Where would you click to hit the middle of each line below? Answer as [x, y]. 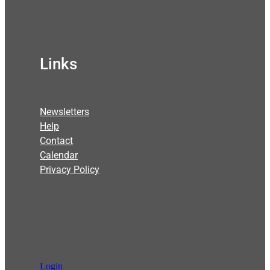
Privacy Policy [70, 169]
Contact [56, 140]
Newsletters [64, 111]
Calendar [59, 154]
